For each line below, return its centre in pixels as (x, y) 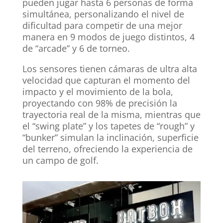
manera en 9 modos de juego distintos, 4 (108, 37)
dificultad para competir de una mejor (102, 26)
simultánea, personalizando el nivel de (103, 14)
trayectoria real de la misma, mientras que (111, 115)
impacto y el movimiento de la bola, (98, 92)
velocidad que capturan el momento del (106, 80)
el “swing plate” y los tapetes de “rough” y (108, 126)
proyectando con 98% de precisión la (100, 103)
